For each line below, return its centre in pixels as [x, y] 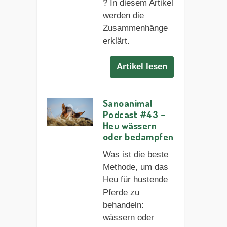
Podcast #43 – [134, 115]
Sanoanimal [128, 103]
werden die [123, 15]
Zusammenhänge [135, 28]
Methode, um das [135, 167]
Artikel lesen [142, 67]
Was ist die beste [135, 155]
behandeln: [123, 205]
